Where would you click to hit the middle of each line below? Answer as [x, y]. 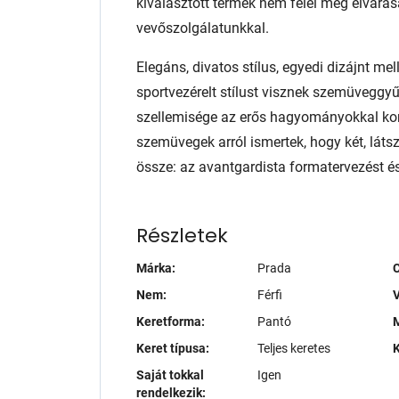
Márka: [156, 268]
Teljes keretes [294, 348]
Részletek [182, 236]
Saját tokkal [170, 375]
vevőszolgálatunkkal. [203, 28]
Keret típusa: [173, 348]
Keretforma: [171, 322]
